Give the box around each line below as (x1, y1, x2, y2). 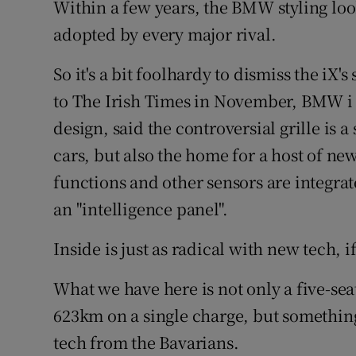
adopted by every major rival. (53, 22, 277, 46)
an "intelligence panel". (53, 197, 228, 221)
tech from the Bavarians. (53, 331, 239, 354)
